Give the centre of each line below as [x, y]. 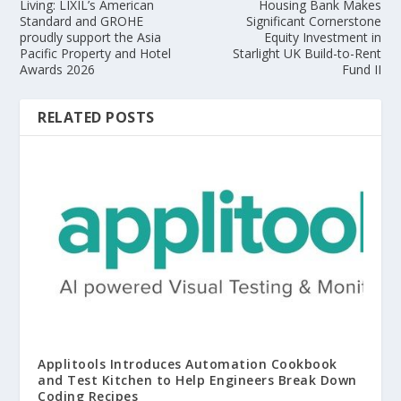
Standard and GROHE [82, 21]
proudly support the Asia [91, 38]
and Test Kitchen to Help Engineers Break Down [197, 380]
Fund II [361, 70]
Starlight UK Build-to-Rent [307, 54]
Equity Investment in [322, 38]
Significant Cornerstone [313, 21]
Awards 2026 [58, 70]
